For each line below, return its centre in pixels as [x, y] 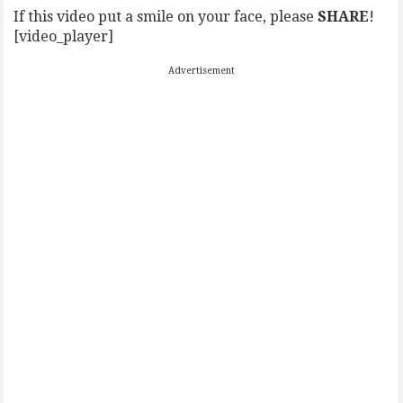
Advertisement [201, 71]
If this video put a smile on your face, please [166, 17]
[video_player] [64, 36]
